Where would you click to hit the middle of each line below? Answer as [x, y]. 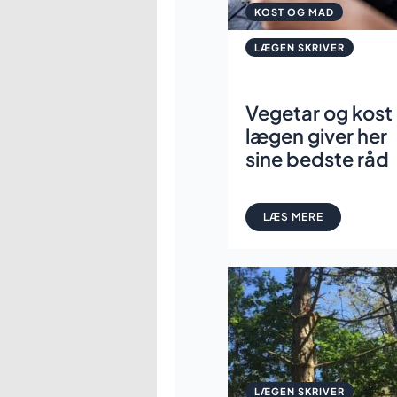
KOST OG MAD [294, 12]
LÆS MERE [293, 216]
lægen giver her [316, 135]
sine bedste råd [317, 158]
